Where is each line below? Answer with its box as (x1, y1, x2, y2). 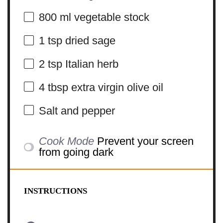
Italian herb (62, 58, 118, 71)
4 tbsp (38, 81, 68, 94)
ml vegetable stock (56, 11, 149, 24)
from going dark (39, 146, 114, 159)
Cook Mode (39, 135, 95, 148)
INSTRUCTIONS (23, 186, 87, 196)
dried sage (62, 34, 115, 47)
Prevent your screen (97, 135, 194, 148)
